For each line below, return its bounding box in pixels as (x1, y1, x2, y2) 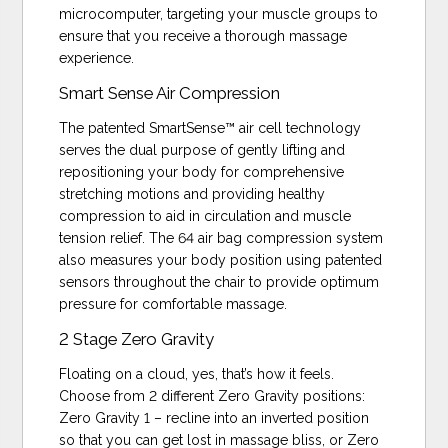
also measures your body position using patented (59, 251, 383, 268)
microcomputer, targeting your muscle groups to (59, 5, 379, 22)
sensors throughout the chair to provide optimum (59, 273, 380, 290)
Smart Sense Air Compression (59, 82, 281, 103)
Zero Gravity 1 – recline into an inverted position (59, 409, 370, 426)
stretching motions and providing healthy (59, 185, 326, 202)
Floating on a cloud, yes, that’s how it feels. (59, 365, 335, 382)
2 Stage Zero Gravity (59, 328, 215, 349)
